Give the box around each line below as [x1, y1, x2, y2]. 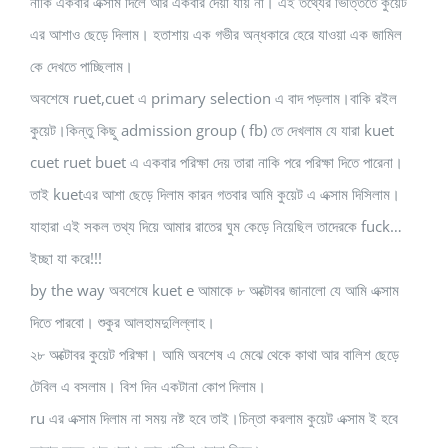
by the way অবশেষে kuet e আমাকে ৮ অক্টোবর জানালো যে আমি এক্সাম [30, 280, 399, 301]
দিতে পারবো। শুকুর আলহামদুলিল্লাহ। [30, 312, 215, 333]
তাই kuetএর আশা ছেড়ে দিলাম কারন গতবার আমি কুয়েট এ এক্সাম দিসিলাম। [30, 184, 400, 205]
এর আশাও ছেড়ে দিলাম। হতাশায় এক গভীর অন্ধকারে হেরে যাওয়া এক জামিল [30, 24, 402, 45]
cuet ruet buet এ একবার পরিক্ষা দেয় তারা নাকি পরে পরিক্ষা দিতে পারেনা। [30, 152, 403, 173]
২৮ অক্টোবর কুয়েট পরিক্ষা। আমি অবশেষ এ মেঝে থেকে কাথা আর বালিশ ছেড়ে [30, 344, 399, 365]
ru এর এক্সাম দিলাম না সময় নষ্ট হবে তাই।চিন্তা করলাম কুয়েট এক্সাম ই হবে [30, 408, 398, 429]
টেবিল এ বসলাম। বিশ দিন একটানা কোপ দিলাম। [30, 376, 266, 397]
